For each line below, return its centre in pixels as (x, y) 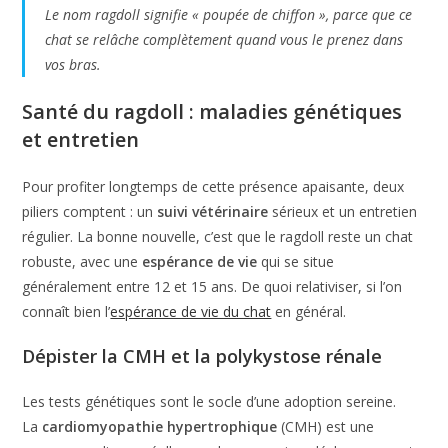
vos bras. (73, 64)
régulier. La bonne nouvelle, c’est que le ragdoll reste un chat (218, 236)
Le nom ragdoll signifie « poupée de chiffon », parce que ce (229, 14)
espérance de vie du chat (191, 311)
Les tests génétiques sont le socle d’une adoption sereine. (209, 401)
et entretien (81, 139)
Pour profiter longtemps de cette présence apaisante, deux (213, 186)
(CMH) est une (326, 426)
